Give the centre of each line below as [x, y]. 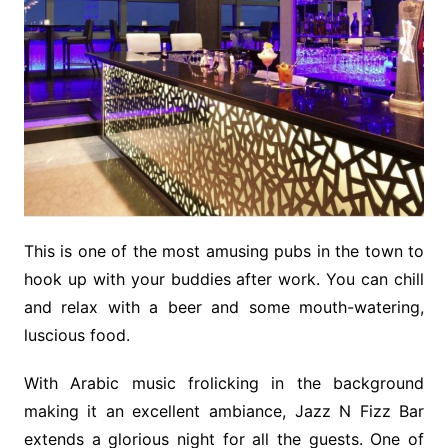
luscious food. [76, 335]
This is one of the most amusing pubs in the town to [224, 251]
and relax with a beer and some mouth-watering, [224, 307]
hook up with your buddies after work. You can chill [224, 279]
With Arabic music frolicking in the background [224, 383]
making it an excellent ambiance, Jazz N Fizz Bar [224, 411]
